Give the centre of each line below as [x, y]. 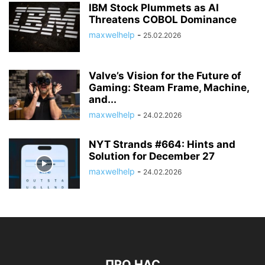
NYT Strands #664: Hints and [162, 144]
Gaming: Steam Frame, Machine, [169, 88]
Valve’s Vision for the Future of [165, 76]
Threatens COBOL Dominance [163, 20]
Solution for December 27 [152, 156]
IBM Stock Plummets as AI [154, 8]
